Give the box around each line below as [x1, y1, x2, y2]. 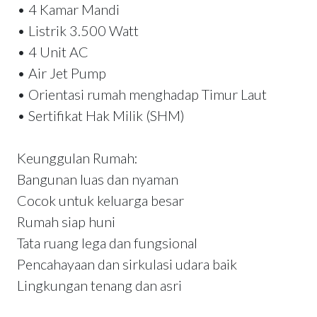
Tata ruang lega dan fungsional [17, 234, 197, 252]
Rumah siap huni [17, 213, 115, 231]
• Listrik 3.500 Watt [17, 22, 139, 40]
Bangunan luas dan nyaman [17, 171, 178, 188]
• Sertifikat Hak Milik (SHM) [17, 107, 185, 125]
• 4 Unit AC [17, 43, 88, 61]
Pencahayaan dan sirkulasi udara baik [17, 255, 237, 273]
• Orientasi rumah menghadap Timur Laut [17, 86, 267, 103]
